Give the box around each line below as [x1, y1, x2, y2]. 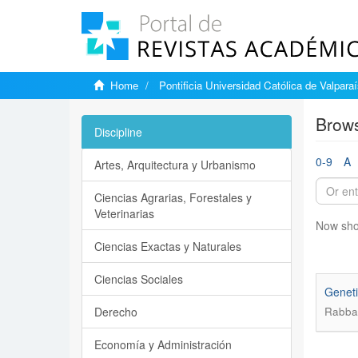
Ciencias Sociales [94, 271, 183, 287]
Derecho [94, 304, 137, 320]
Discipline [94, 124, 142, 140]
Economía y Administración [94, 336, 232, 352]
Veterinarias [94, 205, 154, 221]
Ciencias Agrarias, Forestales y [94, 189, 252, 205]
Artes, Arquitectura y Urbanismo [94, 157, 256, 173]
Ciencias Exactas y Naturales [94, 238, 241, 254]
